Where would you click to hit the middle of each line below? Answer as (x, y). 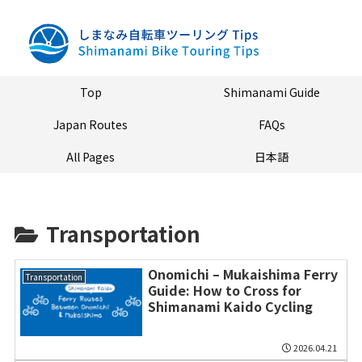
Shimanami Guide (271, 93)
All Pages (90, 157)
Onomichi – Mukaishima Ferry (242, 274)
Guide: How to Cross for (224, 290)
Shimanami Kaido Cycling (230, 306)
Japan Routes (90, 125)
